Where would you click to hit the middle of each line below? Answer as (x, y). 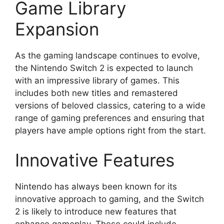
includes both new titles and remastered (96, 93)
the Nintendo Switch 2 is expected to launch (104, 68)
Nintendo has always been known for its (96, 186)
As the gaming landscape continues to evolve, (107, 55)
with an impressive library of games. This (97, 80)
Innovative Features (95, 160)
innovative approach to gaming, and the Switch (109, 199)
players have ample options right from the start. (110, 130)
